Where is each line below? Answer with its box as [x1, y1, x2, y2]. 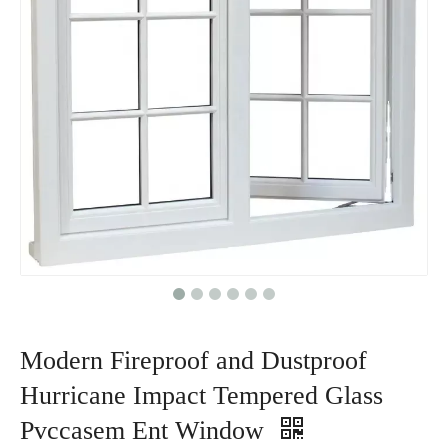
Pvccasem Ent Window [20, 416, 271, 445]
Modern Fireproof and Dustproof [20, 346, 367, 375]
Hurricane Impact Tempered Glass [20, 381, 383, 410]
